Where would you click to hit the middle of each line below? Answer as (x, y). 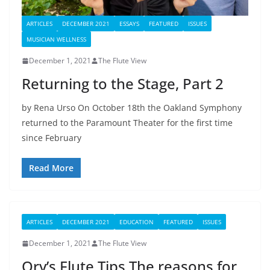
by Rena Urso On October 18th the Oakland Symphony (132, 108)
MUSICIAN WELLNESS (56, 39)
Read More (51, 168)
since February (52, 138)
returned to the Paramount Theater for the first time (127, 123)
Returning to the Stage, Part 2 (126, 84)
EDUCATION (137, 222)
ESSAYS (129, 24)
